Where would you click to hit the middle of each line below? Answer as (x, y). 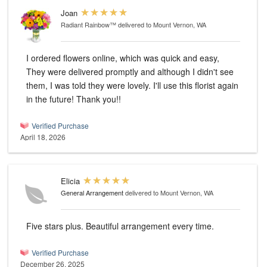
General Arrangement (92, 193)
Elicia (70, 181)
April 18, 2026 (43, 137)
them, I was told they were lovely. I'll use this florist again (132, 86)
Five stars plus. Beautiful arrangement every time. (150, 226)
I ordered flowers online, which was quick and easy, (123, 58)
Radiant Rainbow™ (89, 25)
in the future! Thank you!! (74, 99)
